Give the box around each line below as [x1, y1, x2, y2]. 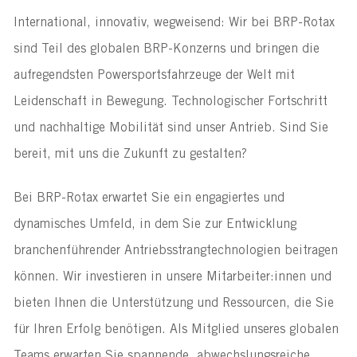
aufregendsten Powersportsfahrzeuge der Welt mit [13, 69, 295, 82]
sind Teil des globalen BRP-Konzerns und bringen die [13, 42, 320, 56]
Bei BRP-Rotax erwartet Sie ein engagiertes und [13, 191, 284, 205]
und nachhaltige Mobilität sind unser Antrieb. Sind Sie [13, 121, 328, 135]
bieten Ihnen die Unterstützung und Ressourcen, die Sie [13, 296, 334, 310]
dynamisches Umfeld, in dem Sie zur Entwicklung [13, 218, 296, 231]
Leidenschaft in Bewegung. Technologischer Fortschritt [13, 95, 328, 108]
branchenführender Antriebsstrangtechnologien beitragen [13, 244, 338, 257]
